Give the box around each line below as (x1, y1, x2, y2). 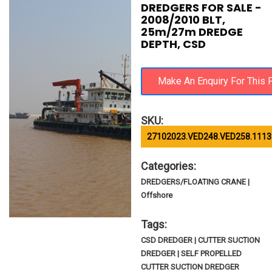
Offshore (141, 191, 173, 200)
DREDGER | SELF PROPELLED (141, 249, 242, 258)
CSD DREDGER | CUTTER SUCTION (141, 236, 260, 245)
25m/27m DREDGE (141, 24, 243, 39)
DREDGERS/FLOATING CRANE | (141, 177, 250, 186)
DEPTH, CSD (141, 36, 206, 52)
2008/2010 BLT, (141, 12, 226, 27)
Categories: (141, 160, 197, 172)
